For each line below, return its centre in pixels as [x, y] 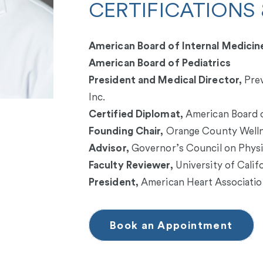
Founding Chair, [126, 131]
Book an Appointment [171, 225]
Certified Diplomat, [136, 114]
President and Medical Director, [165, 80]
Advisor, [109, 148]
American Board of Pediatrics [159, 63]
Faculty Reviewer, [131, 165]
